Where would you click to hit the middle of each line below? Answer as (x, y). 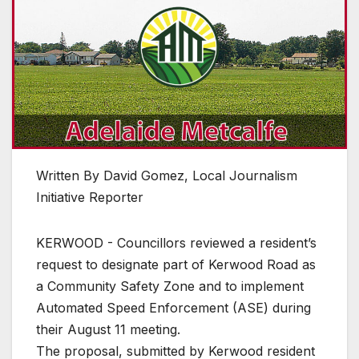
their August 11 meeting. (108, 329)
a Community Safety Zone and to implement (170, 286)
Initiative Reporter (90, 197)
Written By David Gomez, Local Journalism (167, 175)
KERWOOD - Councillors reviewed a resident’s (176, 242)
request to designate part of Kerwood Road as (176, 264)
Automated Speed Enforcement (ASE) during (173, 307)
